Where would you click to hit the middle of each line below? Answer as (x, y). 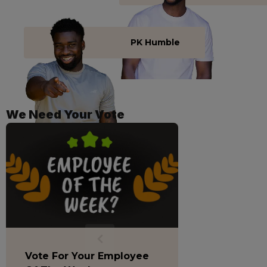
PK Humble (155, 42)
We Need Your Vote (65, 114)
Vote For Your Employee (87, 256)
